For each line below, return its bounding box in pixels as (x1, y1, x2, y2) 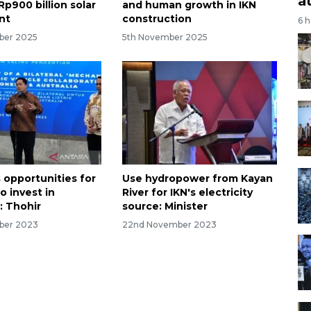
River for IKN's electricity (121, 185, 253, 199)
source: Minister (121, 199, 208, 212)
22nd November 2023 (121, 219, 217, 230)
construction (121, 12, 192, 26)
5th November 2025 (121, 31, 208, 42)
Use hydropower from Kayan (121, 171, 273, 185)
